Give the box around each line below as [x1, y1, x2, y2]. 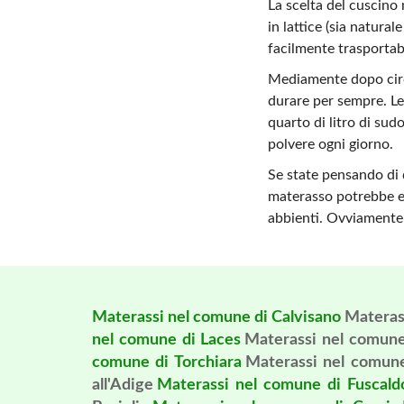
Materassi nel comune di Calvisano [92, 309, 342, 326]
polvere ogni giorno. [268, 137, 393, 151]
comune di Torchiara [92, 354, 242, 371]
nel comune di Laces [92, 332, 242, 348]
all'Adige [92, 377, 153, 393]
